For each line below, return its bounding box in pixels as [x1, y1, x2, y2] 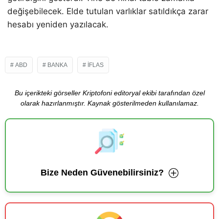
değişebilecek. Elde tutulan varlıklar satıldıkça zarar [7, 6, 208, 17]
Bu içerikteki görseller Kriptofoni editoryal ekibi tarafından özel [14, 89, 205, 97]
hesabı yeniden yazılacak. [7, 20, 109, 30]
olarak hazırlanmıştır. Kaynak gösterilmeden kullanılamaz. [20, 99, 199, 108]
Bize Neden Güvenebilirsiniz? [41, 168, 164, 178]
